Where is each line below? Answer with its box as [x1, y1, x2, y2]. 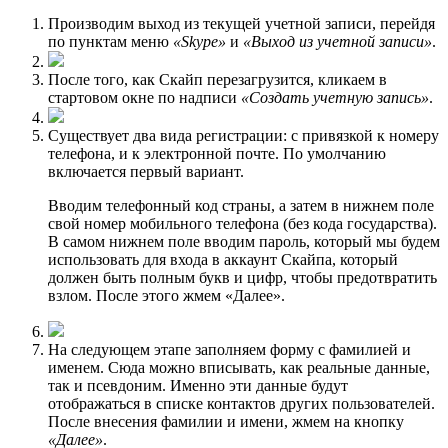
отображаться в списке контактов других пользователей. [48, 394, 435, 412]
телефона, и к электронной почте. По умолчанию [48, 144, 386, 162]
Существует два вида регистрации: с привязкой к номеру [48, 126, 439, 144]
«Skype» [173, 32, 226, 50]
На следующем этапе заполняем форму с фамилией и [48, 340, 411, 358]
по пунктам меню [48, 32, 173, 50]
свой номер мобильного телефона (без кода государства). [48, 214, 437, 232]
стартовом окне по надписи [48, 88, 241, 106]
